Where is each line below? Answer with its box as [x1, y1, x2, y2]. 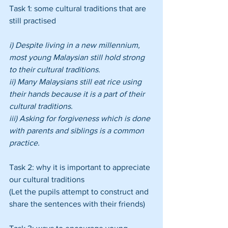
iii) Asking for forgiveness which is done [9, 113, 152, 123]
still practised [9, 16, 56, 25]
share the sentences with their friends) [9, 199, 145, 208]
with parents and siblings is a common [9, 126, 146, 135]
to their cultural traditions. [9, 65, 100, 74]
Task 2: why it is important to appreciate [9, 162, 152, 172]
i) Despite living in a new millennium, [9, 40, 142, 49]
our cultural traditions [9, 175, 84, 184]
